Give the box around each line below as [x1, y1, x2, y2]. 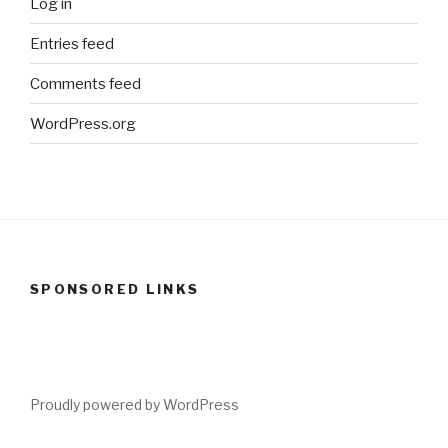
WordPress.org [30, 114, 136, 133]
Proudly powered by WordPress [30, 395, 239, 413]
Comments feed [30, 74, 141, 93]
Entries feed [30, 34, 114, 53]
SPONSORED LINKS [30, 281, 200, 298]
